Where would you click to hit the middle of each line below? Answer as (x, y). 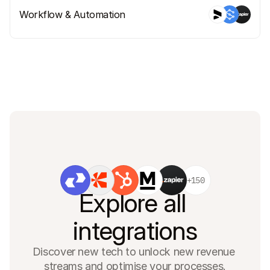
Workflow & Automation (72, 14)
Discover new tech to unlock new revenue (133, 252)
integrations (135, 231)
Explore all (132, 203)
